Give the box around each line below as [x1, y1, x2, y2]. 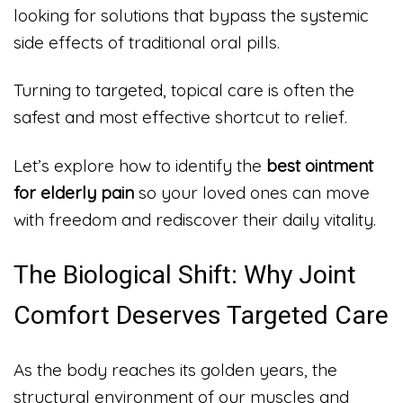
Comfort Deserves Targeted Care [13, 300, 389, 330]
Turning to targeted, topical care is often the [13, 79, 354, 102]
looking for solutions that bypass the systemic [13, 4, 369, 26]
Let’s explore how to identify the [13, 155, 266, 177]
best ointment [266, 155, 373, 177]
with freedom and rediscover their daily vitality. [13, 209, 376, 231]
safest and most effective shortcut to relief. [13, 106, 347, 129]
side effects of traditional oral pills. [13, 31, 280, 53]
